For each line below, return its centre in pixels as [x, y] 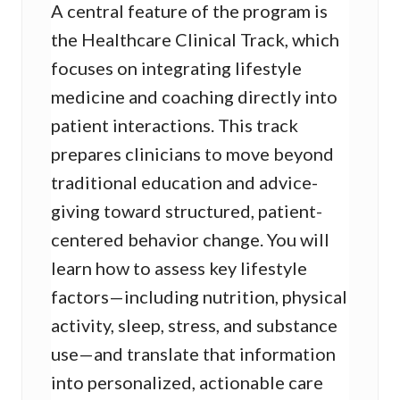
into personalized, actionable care [187, 383]
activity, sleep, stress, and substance [194, 325]
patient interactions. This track [175, 125]
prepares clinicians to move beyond [192, 154]
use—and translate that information [193, 354]
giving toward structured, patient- [187, 211]
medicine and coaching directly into [194, 97]
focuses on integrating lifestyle [176, 68]
